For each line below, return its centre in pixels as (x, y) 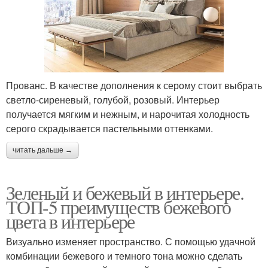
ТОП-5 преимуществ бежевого (118, 207)
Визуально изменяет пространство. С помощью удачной (131, 242)
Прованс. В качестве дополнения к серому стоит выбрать (134, 86)
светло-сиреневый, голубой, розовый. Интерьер (113, 100)
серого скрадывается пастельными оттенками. (109, 129)
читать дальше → (42, 150)
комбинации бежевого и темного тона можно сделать (124, 256)
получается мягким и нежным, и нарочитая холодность (128, 114)
